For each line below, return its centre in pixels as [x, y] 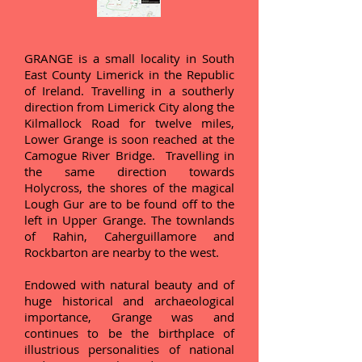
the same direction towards [129, 171]
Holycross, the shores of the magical [129, 187]
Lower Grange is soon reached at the [129, 139]
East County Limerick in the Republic [129, 74]
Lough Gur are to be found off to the [129, 204]
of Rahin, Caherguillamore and [129, 236]
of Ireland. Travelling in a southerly [129, 90]
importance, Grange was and [129, 317]
